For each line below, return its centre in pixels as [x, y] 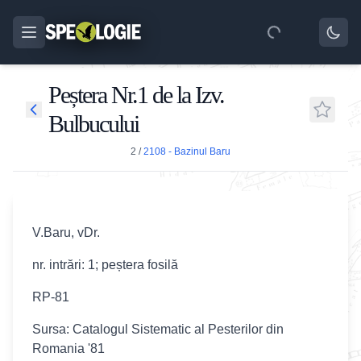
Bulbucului [93, 124]
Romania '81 [68, 349]
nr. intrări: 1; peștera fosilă [105, 265]
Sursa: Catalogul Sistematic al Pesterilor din [158, 329]
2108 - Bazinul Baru [187, 151]
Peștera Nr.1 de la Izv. [136, 95]
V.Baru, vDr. [66, 232]
